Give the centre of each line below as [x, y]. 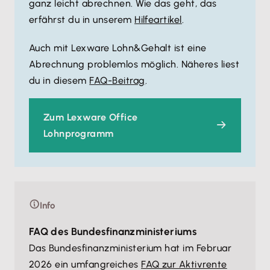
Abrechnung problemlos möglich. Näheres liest [134, 64]
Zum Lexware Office [91, 117]
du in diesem [59, 80]
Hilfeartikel [158, 20]
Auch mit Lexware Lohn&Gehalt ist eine [118, 48]
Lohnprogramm [79, 133]
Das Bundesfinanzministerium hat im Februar [130, 248]
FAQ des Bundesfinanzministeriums [113, 231]
